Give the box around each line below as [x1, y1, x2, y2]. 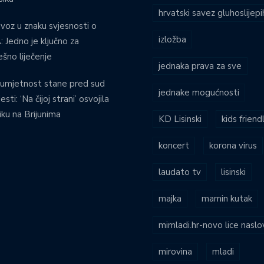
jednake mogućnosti [159, 86, 239, 98]
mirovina [159, 245, 192, 258]
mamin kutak [202, 192, 252, 204]
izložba [159, 33, 186, 45]
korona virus [209, 139, 257, 151]
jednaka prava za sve [159, 60, 242, 72]
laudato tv [159, 166, 201, 178]
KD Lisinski [159, 113, 202, 125]
